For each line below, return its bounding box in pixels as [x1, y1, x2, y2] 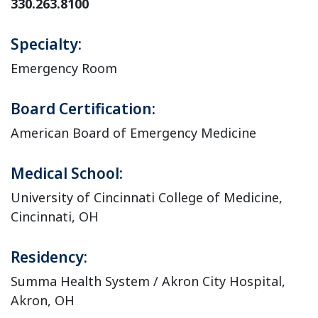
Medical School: [11, 163, 123, 183]
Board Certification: [11, 99, 155, 119]
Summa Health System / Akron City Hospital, [11, 273, 285, 290]
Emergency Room [11, 60, 117, 77]
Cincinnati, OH [11, 208, 99, 225]
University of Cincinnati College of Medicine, [11, 189, 283, 206]
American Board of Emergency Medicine [11, 124, 256, 141]
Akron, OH [11, 292, 75, 309]
